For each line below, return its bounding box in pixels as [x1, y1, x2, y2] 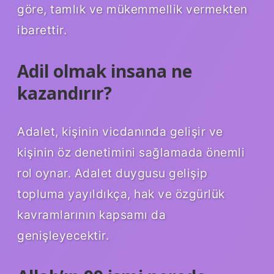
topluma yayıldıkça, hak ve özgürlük [17, 187, 225, 202]
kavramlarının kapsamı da [17, 207, 166, 223]
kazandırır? [17, 81, 112, 105]
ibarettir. [17, 22, 67, 37]
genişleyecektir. [17, 228, 109, 243]
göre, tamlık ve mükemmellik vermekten [17, 1, 248, 17]
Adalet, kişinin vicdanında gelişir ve [17, 124, 223, 139]
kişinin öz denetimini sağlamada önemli [17, 145, 245, 160]
